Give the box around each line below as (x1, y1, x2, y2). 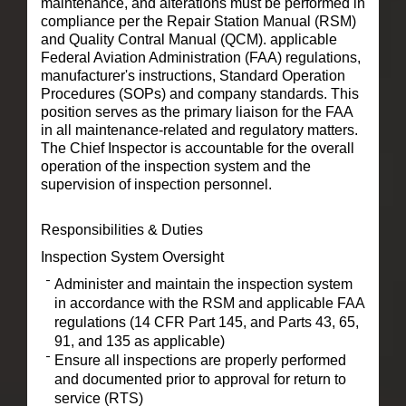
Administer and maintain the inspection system (53, 275, 353, 292)
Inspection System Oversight (40, 248, 224, 265)
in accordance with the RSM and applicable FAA (53, 295, 364, 311)
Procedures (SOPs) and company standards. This (40, 85, 359, 101)
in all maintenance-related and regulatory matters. (40, 121, 358, 138)
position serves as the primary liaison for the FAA (40, 103, 353, 120)
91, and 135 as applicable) (53, 333, 225, 349)
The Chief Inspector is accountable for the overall (40, 140, 354, 156)
